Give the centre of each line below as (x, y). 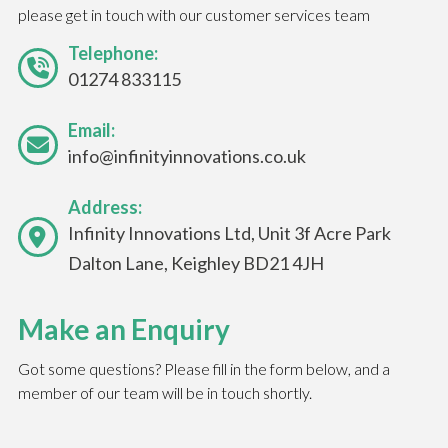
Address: (104, 207)
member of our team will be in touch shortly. (164, 393)
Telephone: (112, 53)
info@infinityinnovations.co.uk (186, 156)
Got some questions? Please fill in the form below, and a (203, 369)
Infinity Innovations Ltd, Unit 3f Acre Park (229, 233)
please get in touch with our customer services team (193, 15)
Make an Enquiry (123, 329)
